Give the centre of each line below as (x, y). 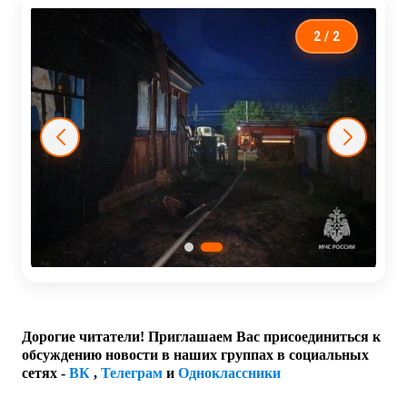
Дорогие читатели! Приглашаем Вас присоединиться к (201, 337)
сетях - (45, 373)
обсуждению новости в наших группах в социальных (195, 355)
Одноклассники (229, 373)
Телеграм (132, 373)
